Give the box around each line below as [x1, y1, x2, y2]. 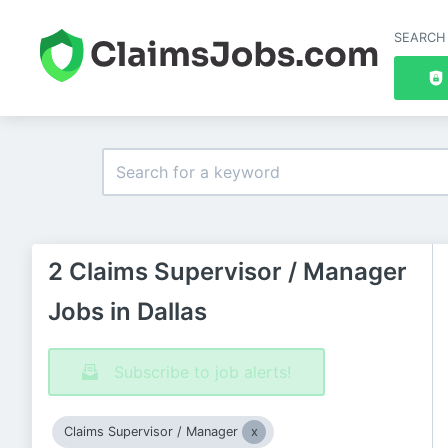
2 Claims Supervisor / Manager [48, 257, 407, 286]
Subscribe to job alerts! [114, 362, 291, 382]
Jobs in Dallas [48, 297, 207, 326]
